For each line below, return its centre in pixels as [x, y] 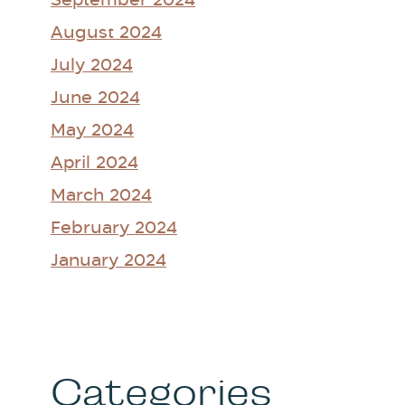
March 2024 [101, 196]
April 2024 [94, 164]
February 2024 [114, 229]
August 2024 [106, 33]
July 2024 [92, 66]
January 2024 [108, 261]
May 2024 [92, 131]
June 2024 [95, 99]
